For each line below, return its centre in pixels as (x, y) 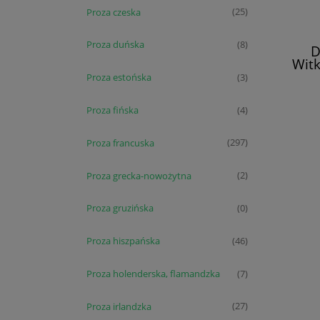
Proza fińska (112, 110)
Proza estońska (119, 77)
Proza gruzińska (120, 208)
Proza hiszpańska (123, 241)
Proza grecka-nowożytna (139, 175)
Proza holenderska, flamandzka (153, 273)
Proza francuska (120, 142)
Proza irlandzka (119, 306)
